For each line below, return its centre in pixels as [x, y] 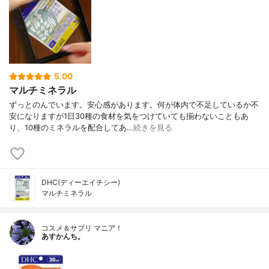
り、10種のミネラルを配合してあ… [71, 127]
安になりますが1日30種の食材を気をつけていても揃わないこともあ [129, 116]
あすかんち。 [63, 236]
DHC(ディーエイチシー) [81, 182]
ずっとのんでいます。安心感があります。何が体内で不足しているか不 [134, 104]
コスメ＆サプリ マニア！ [82, 228]
